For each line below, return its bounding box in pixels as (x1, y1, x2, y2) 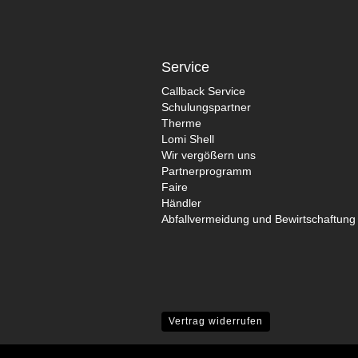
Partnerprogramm (161, 164, 252, 177)
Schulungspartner (161, 100, 251, 113)
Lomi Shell (161, 132, 214, 145)
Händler (161, 196, 201, 209)
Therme (161, 116, 201, 129)
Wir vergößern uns (161, 148, 256, 161)
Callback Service (161, 84, 245, 97)
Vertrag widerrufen (169, 315, 263, 327)
